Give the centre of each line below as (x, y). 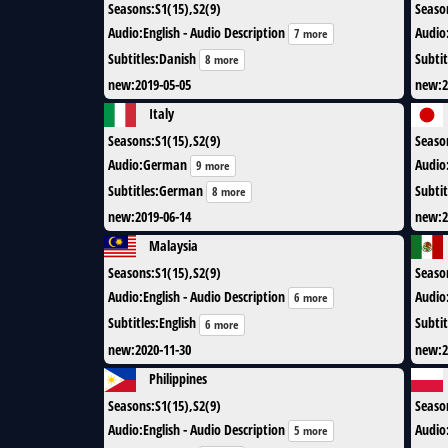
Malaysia (173, 246)
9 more (213, 166)
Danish (177, 58)
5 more (311, 430)
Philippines (178, 378)
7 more (311, 33)
